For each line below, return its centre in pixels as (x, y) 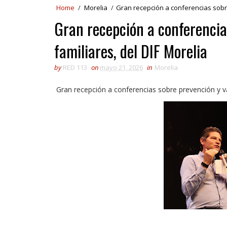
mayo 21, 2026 (121, 67)
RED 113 (75, 67)
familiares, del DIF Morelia (131, 51)
